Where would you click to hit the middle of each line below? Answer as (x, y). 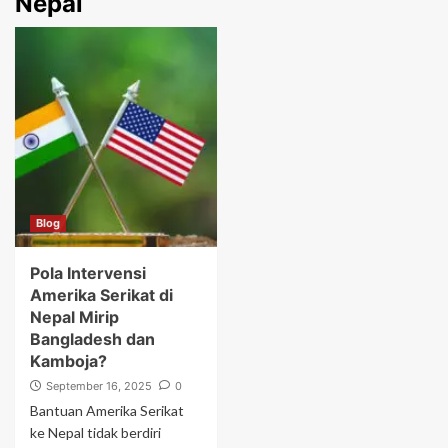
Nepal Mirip (74, 316)
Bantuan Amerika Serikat (107, 410)
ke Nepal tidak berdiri (95, 432)
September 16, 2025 (99, 385)
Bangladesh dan (92, 338)
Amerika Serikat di (101, 294)
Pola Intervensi (88, 272)
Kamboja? (68, 360)
